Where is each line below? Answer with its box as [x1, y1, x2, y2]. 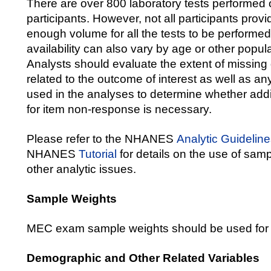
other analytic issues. [27, 162, 136, 175]
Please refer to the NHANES [27, 131, 177, 145]
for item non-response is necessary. [27, 102, 212, 116]
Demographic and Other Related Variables [27, 250, 260, 264]
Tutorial [79, 146, 117, 160]
